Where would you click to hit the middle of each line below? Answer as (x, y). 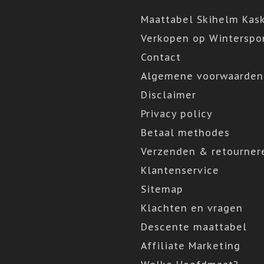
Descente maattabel (194, 227)
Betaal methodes (185, 133)
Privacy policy (177, 114)
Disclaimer (169, 95)
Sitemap (162, 189)
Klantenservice (180, 170)
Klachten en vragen (192, 208)
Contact (161, 57)
